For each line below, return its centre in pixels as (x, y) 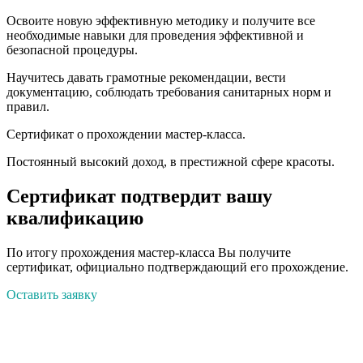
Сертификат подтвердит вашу (139, 196)
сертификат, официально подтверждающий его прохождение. (177, 267)
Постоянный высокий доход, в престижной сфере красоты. (171, 162)
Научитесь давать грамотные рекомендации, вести (146, 78)
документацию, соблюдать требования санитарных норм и (169, 92)
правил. (28, 107)
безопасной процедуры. (72, 50)
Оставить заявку (52, 294)
